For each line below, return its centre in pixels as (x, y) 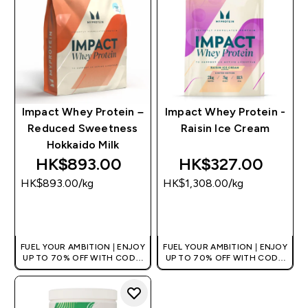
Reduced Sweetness (83, 129)
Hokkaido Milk (83, 145)
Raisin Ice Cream (225, 129)
